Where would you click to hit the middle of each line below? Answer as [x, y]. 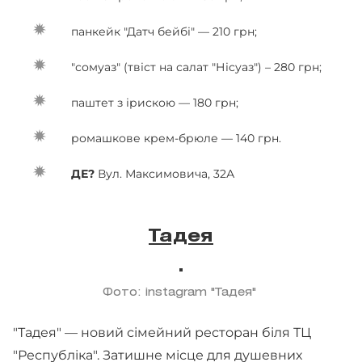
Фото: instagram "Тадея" [181, 293]
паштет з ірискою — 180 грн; [155, 103]
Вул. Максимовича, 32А [166, 174]
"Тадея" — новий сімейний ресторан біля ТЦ [162, 333]
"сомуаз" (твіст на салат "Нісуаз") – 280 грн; [196, 67]
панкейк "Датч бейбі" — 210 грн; [164, 32]
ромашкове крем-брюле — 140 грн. [176, 138]
